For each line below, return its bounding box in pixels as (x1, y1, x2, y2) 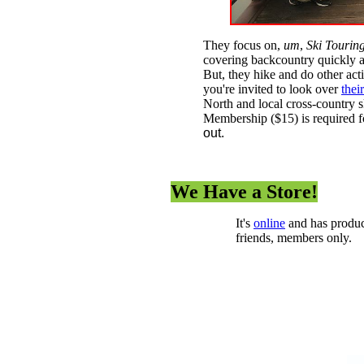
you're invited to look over (203, 82, 341, 97)
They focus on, (203, 38, 284, 53)
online (253, 216, 285, 231)
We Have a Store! (171, 181, 318, 203)
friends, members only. (236, 231, 352, 245)
